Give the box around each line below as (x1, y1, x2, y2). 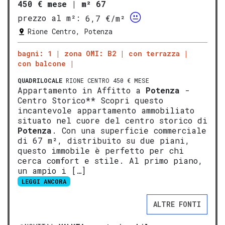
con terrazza (129, 48, 180, 58)
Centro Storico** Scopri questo (18, 94, 163, 105)
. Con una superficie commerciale (52, 125, 206, 136)
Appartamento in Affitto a (18, 84, 146, 95)
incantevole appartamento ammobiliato (18, 104, 194, 116)
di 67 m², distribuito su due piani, (18, 135, 190, 146)
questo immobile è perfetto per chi (18, 145, 184, 156)
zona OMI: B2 (64, 48, 116, 58)
